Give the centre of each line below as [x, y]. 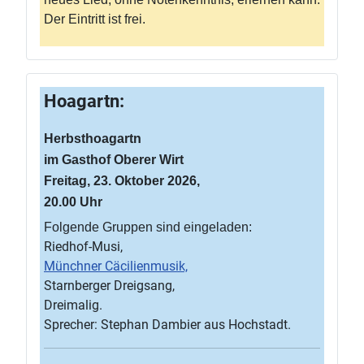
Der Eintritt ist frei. [95, 19]
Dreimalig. [73, 305]
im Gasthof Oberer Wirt [114, 160]
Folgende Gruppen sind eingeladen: [148, 227]
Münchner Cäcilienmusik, [116, 266]
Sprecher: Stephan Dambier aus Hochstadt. [167, 325]
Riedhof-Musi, [83, 247]
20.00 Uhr [73, 202]
